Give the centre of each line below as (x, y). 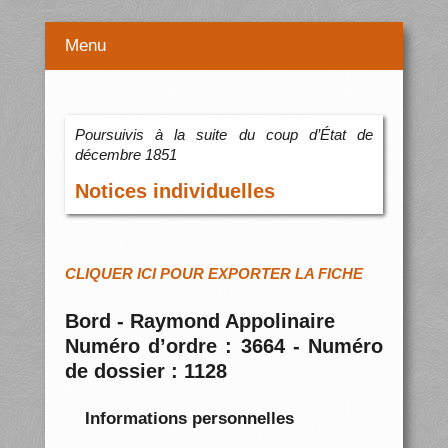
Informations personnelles (189, 418)
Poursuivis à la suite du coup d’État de (224, 135)
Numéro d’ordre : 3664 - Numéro (224, 346)
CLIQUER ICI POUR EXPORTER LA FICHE (213, 274)
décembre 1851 (125, 155)
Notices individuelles (174, 191)
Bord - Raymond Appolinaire (199, 321)
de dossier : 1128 (145, 371)
